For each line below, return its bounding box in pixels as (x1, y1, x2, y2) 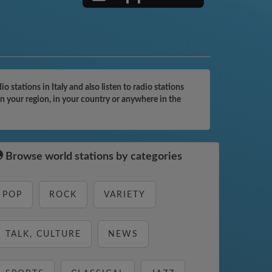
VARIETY (104, 191, 146, 199)
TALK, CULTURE (5, 230, 81, 239)
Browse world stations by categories (3, 151, 182, 162)
